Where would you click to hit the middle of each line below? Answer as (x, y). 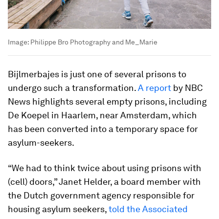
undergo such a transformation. (73, 88)
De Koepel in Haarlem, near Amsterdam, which (102, 115)
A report (154, 88)
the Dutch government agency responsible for (101, 195)
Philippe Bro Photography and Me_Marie (94, 42)
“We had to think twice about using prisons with (105, 168)
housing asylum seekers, (58, 209)
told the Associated (148, 209)
